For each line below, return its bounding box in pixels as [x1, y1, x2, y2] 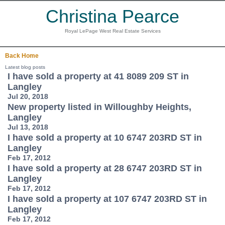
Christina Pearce [46, 6, 179, 27]
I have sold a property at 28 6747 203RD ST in [8, 163, 202, 173]
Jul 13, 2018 [8, 123, 48, 131]
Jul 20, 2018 [8, 92, 48, 100]
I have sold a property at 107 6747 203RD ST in [8, 194, 207, 204]
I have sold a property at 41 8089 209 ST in [8, 71, 189, 81]
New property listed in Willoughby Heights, [8, 102, 191, 112]
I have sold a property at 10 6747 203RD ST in [8, 133, 202, 143]
